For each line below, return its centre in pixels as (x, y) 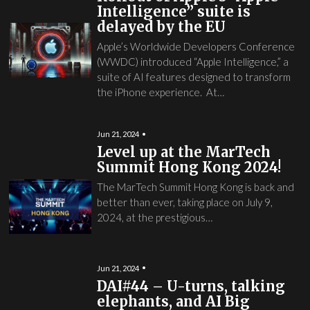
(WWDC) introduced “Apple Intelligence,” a (192, 62)
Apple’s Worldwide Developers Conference (195, 46)
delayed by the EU (161, 27)
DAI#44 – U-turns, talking (191, 286)
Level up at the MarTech (183, 152)
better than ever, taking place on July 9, (184, 202)
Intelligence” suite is (173, 11)
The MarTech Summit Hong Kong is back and (195, 187)
